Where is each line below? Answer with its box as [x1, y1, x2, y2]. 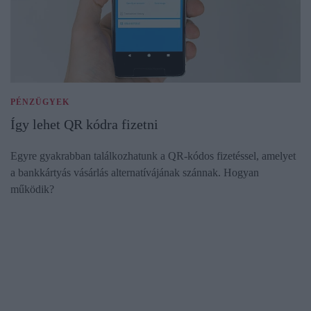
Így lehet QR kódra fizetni [10, 117, 158, 133]
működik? [10, 183, 54, 196]
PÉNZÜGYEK [10, 97, 69, 108]
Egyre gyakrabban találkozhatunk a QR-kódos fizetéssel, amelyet [10, 150, 296, 162]
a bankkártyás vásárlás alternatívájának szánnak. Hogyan [10, 167, 259, 179]
